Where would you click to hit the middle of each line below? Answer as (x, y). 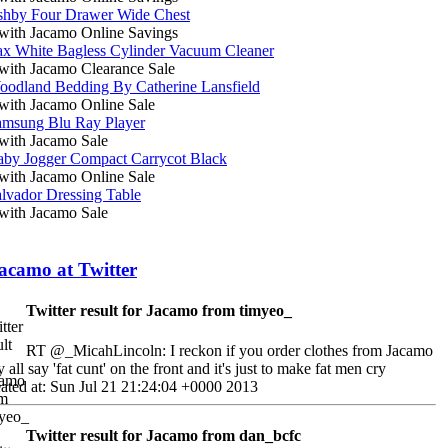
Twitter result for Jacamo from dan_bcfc (163, 435)
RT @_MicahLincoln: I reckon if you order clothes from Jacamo (229, 350)
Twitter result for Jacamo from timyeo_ (159, 311)
